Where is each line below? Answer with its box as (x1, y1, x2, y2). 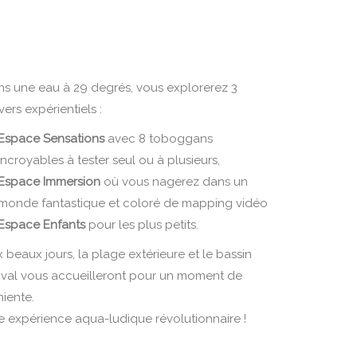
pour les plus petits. (85, 218, 199, 233)
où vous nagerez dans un (100, 175, 249, 190)
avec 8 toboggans (104, 131, 214, 147)
